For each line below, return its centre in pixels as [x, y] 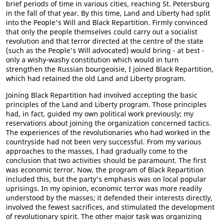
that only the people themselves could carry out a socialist [102, 32]
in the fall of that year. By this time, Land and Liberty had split [108, 13]
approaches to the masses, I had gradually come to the [97, 151]
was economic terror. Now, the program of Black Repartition [105, 170]
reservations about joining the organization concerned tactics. [109, 123]
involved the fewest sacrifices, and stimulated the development [110, 207]
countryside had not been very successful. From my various [104, 142]
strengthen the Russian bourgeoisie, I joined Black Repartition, [110, 69]
